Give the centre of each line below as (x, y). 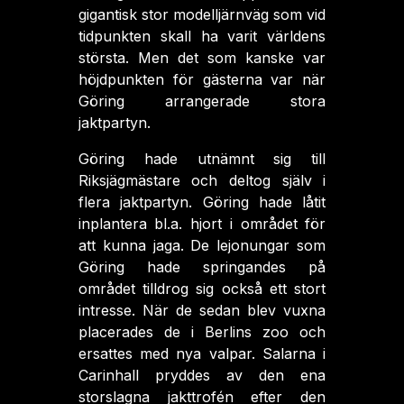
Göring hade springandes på (202, 267)
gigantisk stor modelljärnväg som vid (202, 14)
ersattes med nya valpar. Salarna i (202, 353)
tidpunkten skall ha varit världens (202, 36)
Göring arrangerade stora (202, 101)
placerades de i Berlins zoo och (202, 332)
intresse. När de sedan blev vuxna (202, 310)
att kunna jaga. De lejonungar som (202, 245)
